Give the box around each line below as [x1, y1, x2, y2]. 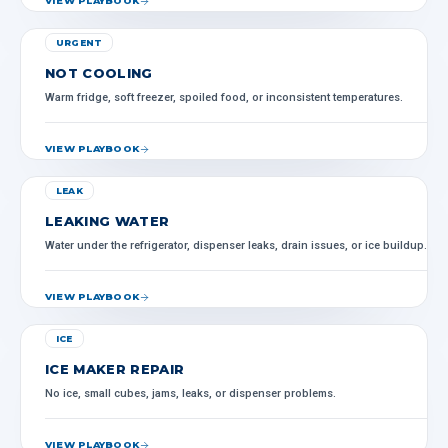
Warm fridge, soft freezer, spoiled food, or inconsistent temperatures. [45, 91, 403, 104]
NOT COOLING [45, 65, 153, 81]
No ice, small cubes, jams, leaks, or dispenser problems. [45, 387, 336, 400]
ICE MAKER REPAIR [45, 361, 185, 377]
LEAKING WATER [45, 213, 170, 229]
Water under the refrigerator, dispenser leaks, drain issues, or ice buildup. [45, 239, 427, 252]
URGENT [56, 37, 103, 48]
